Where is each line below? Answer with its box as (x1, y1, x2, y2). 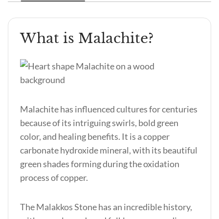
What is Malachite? (20, 30, 153, 47)
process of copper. (20, 172, 89, 183)
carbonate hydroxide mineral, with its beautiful (20, 145, 197, 155)
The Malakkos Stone (20, 201, 98, 212)
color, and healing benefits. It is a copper (20, 131, 170, 142)
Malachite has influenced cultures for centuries (20, 104, 197, 114)
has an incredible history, (98, 201, 192, 212)
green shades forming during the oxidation (20, 158, 179, 169)
